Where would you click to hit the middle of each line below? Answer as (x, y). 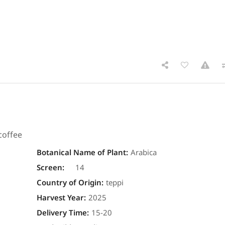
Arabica (143, 153)
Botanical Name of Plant (81, 153)
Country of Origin (69, 183)
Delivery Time (62, 213)
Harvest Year (60, 198)
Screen (49, 168)
